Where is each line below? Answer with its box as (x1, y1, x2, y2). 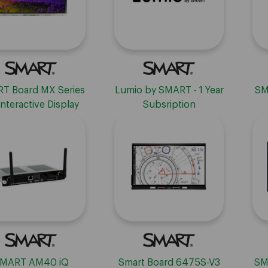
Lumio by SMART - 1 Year (114, 86, 224, 96)
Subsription (142, 100, 196, 110)
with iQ (15, 114, 47, 124)
